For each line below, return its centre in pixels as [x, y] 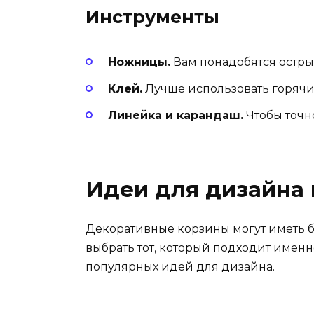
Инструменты [152, 16]
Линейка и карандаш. [176, 116]
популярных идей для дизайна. [180, 266]
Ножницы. [139, 62]
